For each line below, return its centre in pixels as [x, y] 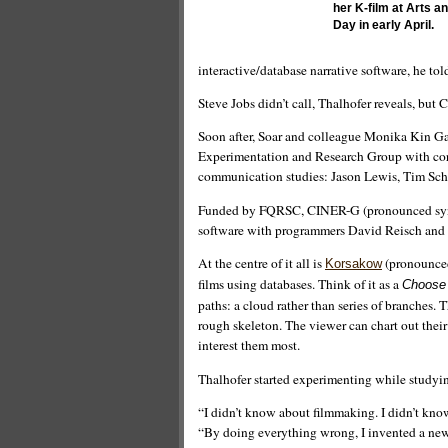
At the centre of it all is [261, 263]
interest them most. [249, 345]
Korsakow [353, 264]
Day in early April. [383, 25]
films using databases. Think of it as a [300, 284]
